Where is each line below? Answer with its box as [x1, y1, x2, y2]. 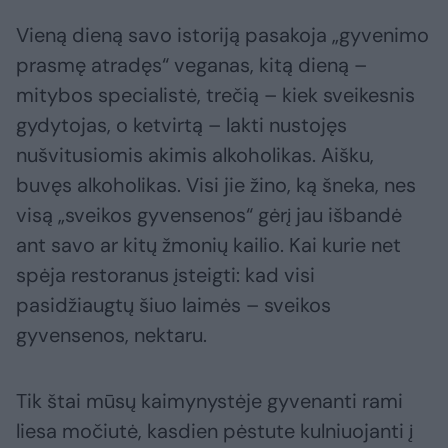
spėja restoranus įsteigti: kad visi [16, 262, 315, 289]
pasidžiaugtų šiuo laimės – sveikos [16, 292, 331, 319]
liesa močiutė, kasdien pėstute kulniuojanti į [16, 418, 413, 445]
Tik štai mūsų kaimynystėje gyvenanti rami [16, 388, 403, 415]
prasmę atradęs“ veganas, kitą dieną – [16, 52, 367, 79]
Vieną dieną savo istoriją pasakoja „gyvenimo [16, 22, 429, 49]
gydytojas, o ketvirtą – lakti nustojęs [16, 112, 347, 139]
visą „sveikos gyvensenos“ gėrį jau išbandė [16, 202, 402, 229]
